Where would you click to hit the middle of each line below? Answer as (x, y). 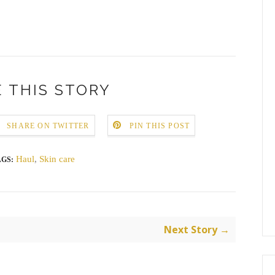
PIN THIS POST (160, 126)
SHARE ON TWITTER (48, 126)
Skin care (57, 159)
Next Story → (197, 229)
